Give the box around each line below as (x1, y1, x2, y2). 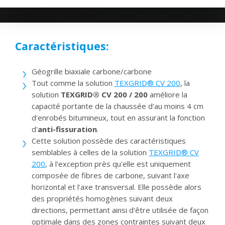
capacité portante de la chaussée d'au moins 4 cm (32, 101, 203, 111)
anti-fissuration (38, 124, 97, 135)
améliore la (150, 89, 187, 100)
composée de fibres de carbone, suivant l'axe (32, 170, 189, 181)
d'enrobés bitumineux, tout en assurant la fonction (32, 113, 205, 123)
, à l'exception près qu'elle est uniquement (45, 159, 191, 169)
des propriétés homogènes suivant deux (32, 193, 173, 204)
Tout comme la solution (32, 78, 115, 88)
